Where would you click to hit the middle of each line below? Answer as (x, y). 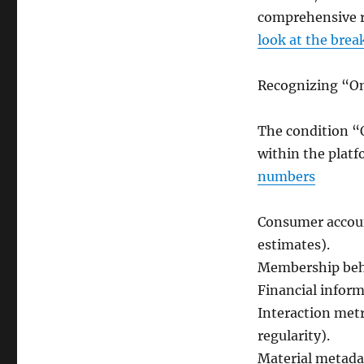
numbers (286, 176)
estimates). (293, 245)
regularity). (293, 336)
